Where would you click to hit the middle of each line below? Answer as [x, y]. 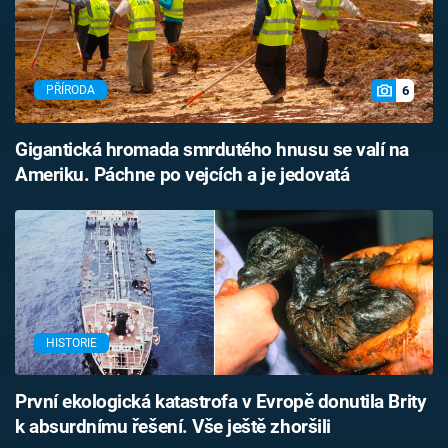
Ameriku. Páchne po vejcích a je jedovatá [182, 174]
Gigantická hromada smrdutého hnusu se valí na [212, 149]
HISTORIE [71, 342]
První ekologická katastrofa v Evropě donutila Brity [221, 402]
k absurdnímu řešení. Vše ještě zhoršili [173, 427]
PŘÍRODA [70, 90]
